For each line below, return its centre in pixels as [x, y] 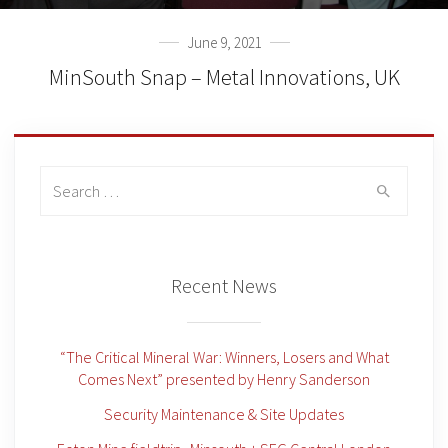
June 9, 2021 [224, 42]
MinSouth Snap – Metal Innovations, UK [224, 77]
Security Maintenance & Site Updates [224, 414]
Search [63, 179]
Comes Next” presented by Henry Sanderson [224, 379]
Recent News [224, 285]
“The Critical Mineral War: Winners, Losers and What [224, 357]
